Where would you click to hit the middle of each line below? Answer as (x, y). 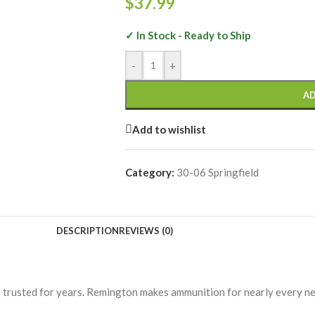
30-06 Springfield (217, 172)
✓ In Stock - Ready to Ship (188, 35)
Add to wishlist (169, 129)
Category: (149, 172)
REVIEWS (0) (146, 231)
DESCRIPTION (88, 231)
